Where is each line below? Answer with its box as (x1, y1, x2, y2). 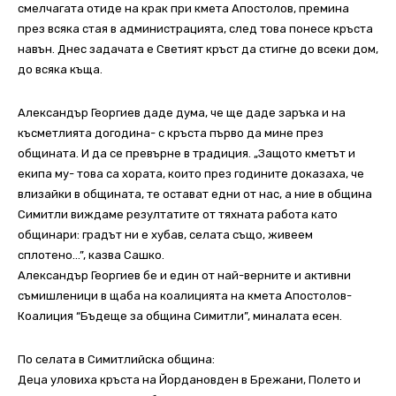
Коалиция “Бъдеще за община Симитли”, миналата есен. (18, 309, 342, 324)
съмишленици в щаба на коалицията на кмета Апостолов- (18, 289, 352, 303)
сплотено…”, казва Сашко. (18, 248, 164, 263)
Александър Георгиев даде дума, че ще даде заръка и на (18, 106, 346, 120)
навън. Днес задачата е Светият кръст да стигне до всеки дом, (18, 42, 378, 57)
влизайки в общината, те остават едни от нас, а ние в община (18, 187, 372, 202)
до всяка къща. (18, 63, 103, 77)
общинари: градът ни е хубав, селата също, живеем (18, 228, 313, 242)
